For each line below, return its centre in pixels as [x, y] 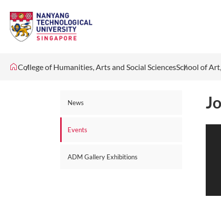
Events [77, 130]
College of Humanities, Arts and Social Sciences [97, 67]
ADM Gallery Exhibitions [103, 157]
